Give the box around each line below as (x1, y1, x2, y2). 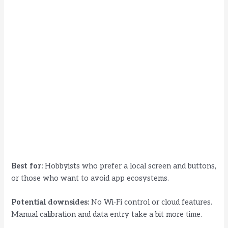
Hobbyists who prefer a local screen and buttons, (43, 161, 217, 170)
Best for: (11, 161, 43, 170)
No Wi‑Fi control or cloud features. (89, 198, 213, 207)
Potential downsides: (11, 198, 90, 207)
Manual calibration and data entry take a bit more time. (11, 210, 203, 219)
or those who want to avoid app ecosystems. (11, 174, 169, 183)
